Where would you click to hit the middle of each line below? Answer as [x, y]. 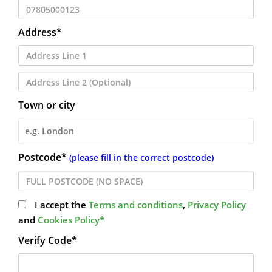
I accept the [62, 205]
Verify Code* [48, 240]
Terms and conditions [136, 205]
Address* [40, 32]
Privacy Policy [217, 205]
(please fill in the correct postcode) [141, 158]
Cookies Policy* [71, 220]
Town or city [47, 105]
